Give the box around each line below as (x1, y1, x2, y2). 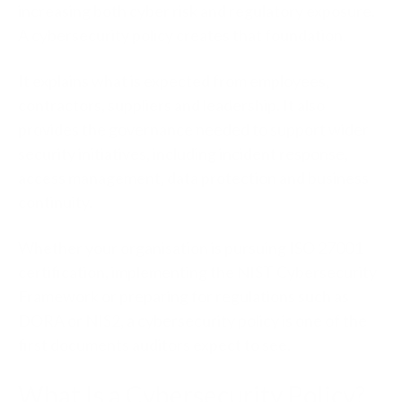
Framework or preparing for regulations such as (18, 286, 349, 306)
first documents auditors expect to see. (18, 335, 291, 354)
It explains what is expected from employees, (18, 71, 329, 91)
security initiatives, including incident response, (18, 144, 348, 163)
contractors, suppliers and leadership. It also (18, 95, 325, 115)
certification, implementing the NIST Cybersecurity (18, 262, 377, 282)
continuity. (18, 192, 92, 212)
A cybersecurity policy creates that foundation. (18, 25, 346, 45)
